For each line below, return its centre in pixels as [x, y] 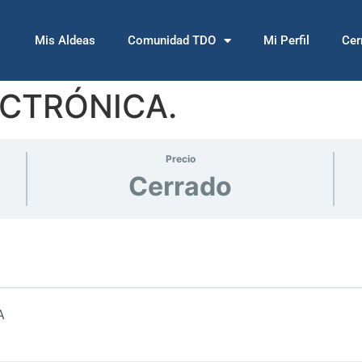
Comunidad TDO [172, 40]
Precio [180, 159]
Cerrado [180, 186]
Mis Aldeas [65, 40]
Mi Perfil [286, 40]
